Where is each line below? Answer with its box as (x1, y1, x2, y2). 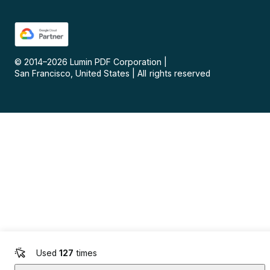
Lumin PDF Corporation (70, 57, 162, 67)
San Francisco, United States (14, 68, 130, 79)
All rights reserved (137, 68, 210, 79)
